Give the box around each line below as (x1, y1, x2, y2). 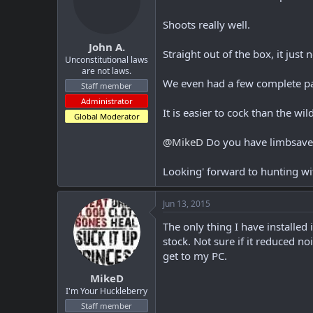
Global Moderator (73, 110, 140, 122)
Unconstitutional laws (65, 53, 148, 66)
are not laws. (82, 64, 131, 77)
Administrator (80, 95, 133, 106)
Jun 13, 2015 (163, 198, 210, 210)
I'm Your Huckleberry (66, 284, 147, 297)
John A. (88, 39, 125, 54)
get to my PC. (163, 249, 227, 263)
